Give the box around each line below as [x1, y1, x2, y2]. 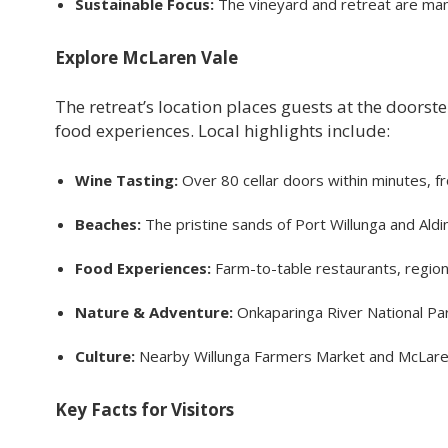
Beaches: [75, 213, 141, 234]
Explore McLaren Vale [55, 45, 238, 69]
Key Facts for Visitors [55, 397, 238, 421]
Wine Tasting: [75, 169, 182, 190]
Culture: [75, 345, 135, 366]
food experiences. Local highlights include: [55, 118, 390, 142]
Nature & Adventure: [75, 301, 233, 322]
